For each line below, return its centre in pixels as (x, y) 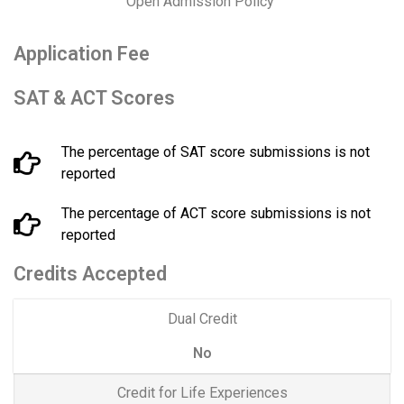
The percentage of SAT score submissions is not (215, 151)
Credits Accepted (90, 273)
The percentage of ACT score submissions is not (216, 213)
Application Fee (82, 53)
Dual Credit (202, 318)
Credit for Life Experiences (202, 393)
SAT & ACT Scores (94, 97)
